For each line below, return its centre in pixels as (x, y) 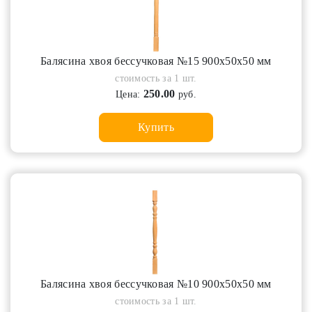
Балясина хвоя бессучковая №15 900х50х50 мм (156, 61)
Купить (156, 127)
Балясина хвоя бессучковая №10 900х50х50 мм (156, 283)
